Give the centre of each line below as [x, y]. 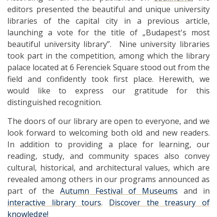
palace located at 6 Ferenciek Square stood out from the [108, 67]
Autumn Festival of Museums [119, 191]
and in [194, 191]
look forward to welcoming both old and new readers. [108, 132]
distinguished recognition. [54, 102]
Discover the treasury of [160, 202]
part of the [34, 191]
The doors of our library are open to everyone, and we [108, 121]
